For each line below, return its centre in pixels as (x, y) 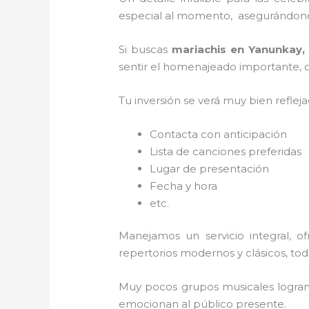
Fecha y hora (184, 186)
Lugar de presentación (210, 168)
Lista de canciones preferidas (226, 151)
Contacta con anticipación (221, 134)
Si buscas (146, 49)
